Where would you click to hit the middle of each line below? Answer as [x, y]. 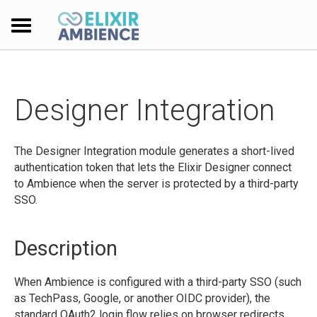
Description [66, 249]
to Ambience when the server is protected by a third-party [156, 183]
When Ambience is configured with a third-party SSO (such [158, 282]
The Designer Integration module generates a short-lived [154, 151]
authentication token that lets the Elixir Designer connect [153, 167]
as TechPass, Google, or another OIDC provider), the [142, 299]
